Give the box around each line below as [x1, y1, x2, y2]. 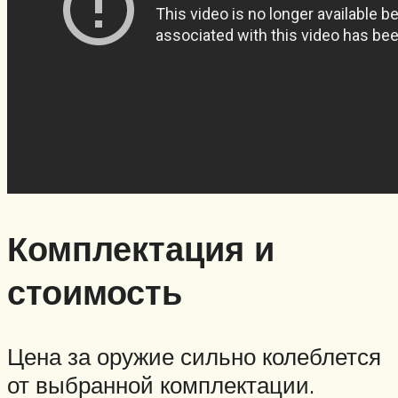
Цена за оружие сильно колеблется [7, 342, 381, 371]
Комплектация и [7, 227, 275, 271]
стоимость [7, 270, 182, 314]
